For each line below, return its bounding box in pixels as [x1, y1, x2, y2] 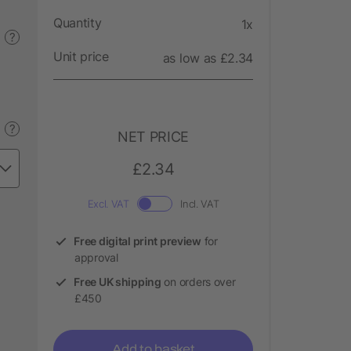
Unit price [53, 48, 109, 64]
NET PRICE [118, 128, 189, 145]
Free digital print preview [74, 233, 201, 248]
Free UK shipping [74, 274, 161, 288]
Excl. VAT [87, 197, 129, 210]
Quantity [53, 14, 102, 31]
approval [74, 250, 118, 264]
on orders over [161, 274, 236, 288]
